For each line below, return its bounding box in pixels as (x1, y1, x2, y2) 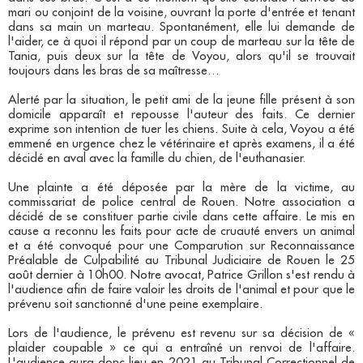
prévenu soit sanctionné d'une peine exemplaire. (8, 298, 263, 311)
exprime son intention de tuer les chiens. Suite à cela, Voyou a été (8, 123, 355, 136)
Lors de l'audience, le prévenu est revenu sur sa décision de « (8, 327, 355, 340)
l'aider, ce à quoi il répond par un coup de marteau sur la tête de (8, 36, 355, 49)
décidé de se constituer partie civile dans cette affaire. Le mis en (8, 211, 355, 224)
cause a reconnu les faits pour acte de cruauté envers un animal (8, 225, 355, 238)
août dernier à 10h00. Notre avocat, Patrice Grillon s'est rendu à (8, 269, 355, 282)
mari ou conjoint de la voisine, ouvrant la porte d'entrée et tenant (8, 6, 355, 19)
